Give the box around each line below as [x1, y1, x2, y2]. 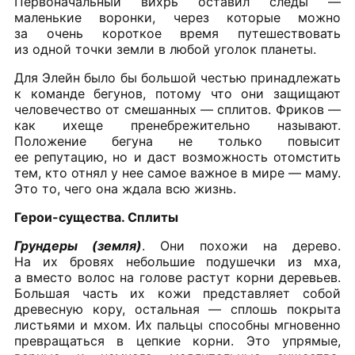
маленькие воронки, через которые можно [14, 10, 341, 26]
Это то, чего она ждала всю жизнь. [14, 181, 236, 197]
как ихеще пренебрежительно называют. [14, 117, 341, 134]
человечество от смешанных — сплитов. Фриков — [14, 101, 341, 118]
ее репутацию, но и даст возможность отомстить [14, 149, 341, 166]
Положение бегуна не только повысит [14, 133, 341, 150]
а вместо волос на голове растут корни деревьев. [14, 269, 341, 286]
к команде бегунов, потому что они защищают [14, 86, 341, 102]
